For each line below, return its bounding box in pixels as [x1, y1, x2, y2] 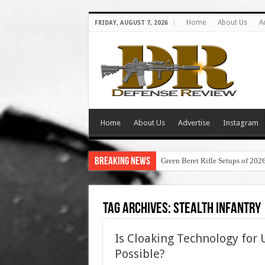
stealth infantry [173, 201, 261, 217]
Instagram [222, 118, 258, 127]
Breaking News [94, 156, 150, 167]
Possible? [114, 247, 165, 261]
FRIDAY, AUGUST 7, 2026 [94, 20, 168, 26]
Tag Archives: [102, 201, 173, 217]
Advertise [177, 118, 210, 127]
